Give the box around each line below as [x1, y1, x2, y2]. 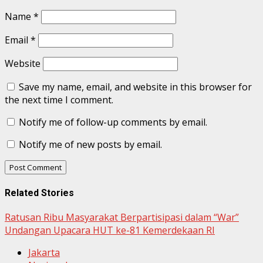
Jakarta [28, 245, 60, 259]
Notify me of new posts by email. [19, 138, 162, 151]
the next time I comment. [5, 93, 113, 107]
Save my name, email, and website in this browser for [19, 80, 252, 94]
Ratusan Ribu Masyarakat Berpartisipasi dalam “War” [5, 210, 239, 224]
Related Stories [5, 187, 74, 198]
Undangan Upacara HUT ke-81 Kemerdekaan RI [5, 223, 215, 237]
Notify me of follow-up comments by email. [19, 116, 207, 129]
